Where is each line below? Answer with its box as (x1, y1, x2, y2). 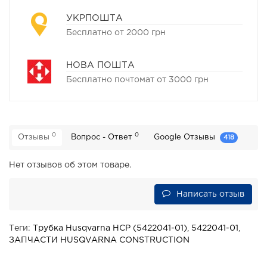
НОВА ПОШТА (66, 61, 135, 70)
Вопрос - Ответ (71, 134, 135, 141)
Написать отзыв (176, 190, 244, 198)
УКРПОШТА (66, 14, 123, 23)
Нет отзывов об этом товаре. (9, 161, 131, 169)
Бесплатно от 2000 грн (66, 29, 166, 37)
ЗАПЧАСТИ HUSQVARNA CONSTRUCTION (9, 236, 190, 244)
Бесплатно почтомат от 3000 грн (66, 76, 209, 84)
